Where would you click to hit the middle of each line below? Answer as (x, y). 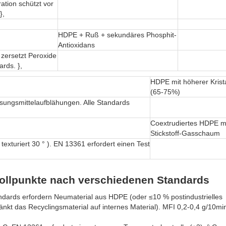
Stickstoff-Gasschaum (185, 133)
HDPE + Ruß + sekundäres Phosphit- (117, 35)
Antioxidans (76, 45)
